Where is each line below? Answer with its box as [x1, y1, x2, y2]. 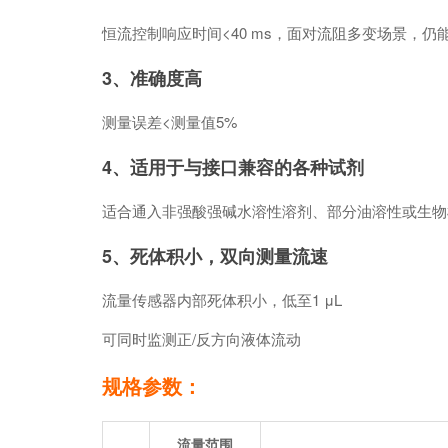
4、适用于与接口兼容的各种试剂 [102, 153, 364, 180]
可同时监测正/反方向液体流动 [102, 327, 301, 349]
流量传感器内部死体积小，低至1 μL [102, 288, 342, 310]
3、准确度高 [102, 64, 202, 91]
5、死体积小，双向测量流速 [102, 242, 328, 269]
